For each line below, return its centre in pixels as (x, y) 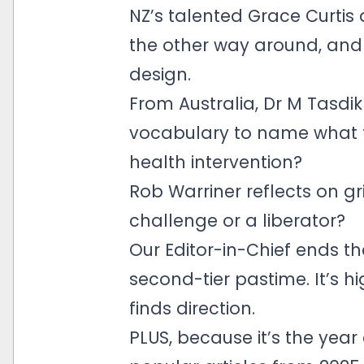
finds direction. (192, 308)
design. (160, 74)
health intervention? (215, 162)
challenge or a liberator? (237, 221)
